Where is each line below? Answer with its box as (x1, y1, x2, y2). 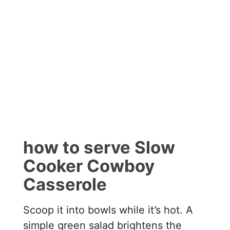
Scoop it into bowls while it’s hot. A (23, 203, 194, 216)
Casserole (23, 174, 107, 195)
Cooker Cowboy (23, 156, 155, 177)
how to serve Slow (23, 137, 176, 158)
